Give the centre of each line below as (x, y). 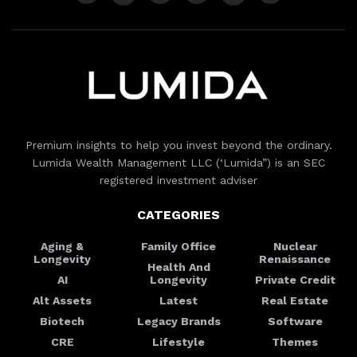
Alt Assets (62, 300)
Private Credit (295, 279)
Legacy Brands (178, 321)
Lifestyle (178, 341)
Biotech (62, 321)
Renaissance (295, 259)
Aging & (62, 246)
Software (295, 321)
